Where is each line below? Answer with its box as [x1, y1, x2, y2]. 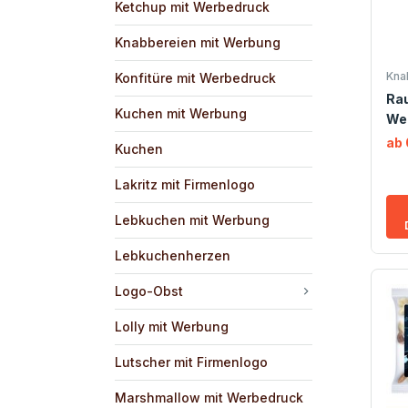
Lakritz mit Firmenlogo [115, 176, 255, 192]
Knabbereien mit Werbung [115, 34, 280, 50]
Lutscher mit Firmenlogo [115, 353, 268, 370]
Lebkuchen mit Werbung [115, 211, 270, 228]
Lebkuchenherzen [115, 247, 230, 263]
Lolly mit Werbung [115, 318, 229, 334]
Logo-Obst [115, 282, 183, 299]
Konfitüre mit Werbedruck [115, 69, 276, 86]
